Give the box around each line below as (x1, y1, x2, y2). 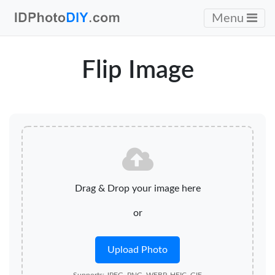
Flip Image (81, 58, 194, 83)
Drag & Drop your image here (74, 184, 201, 193)
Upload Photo (107, 245, 168, 255)
